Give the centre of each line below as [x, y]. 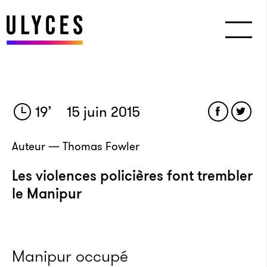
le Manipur [47, 194]
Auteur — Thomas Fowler [76, 146]
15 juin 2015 [102, 112]
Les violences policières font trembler [132, 176]
